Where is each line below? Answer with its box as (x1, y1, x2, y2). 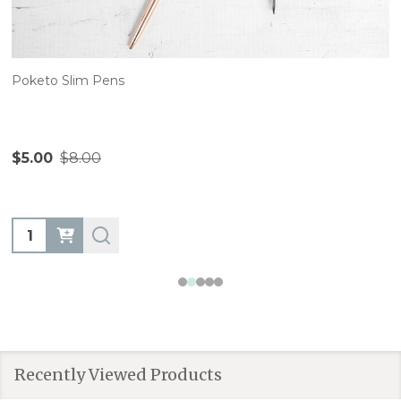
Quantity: (13, 221, 80, 239)
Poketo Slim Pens (12, 73, 124, 90)
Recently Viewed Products (14, 364, 222, 386)
